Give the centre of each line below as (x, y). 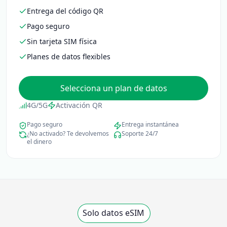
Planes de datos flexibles (69, 56)
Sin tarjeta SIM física (62, 41)
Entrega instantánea (150, 124)
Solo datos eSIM (113, 213)
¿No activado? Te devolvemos (68, 134)
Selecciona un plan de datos (113, 88)
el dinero (39, 142)
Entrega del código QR (65, 11)
